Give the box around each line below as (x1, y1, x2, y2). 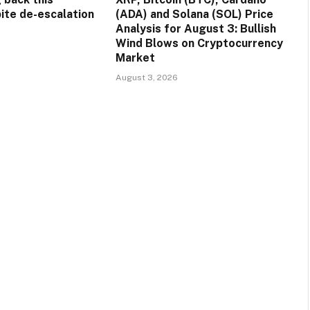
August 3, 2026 (115, 72, 178, 82)
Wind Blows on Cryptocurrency (115, 36, 283, 50)
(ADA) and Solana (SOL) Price (115, 7, 273, 21)
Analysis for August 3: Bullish (115, 21, 276, 35)
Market (115, 51, 155, 64)
